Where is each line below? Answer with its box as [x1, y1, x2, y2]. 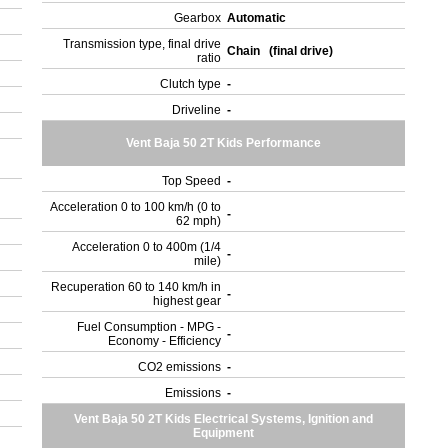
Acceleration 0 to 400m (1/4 [72, 240, 222, 254]
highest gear [153, 294, 222, 308]
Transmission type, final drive [63, 37, 222, 51]
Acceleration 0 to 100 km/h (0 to [50, 200, 222, 214]
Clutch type [160, 77, 222, 91]
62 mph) [176, 214, 222, 228]
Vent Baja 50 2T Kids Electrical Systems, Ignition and [74, 412, 374, 426]
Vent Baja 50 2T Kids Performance [126, 136, 322, 150]
